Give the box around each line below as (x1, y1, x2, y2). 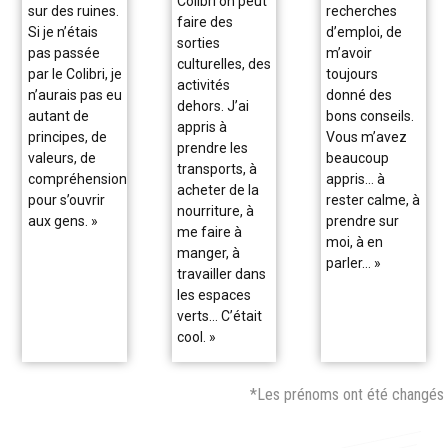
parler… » (326, 254, 385, 271)
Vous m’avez (326, 128, 408, 145)
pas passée (27, 44, 100, 61)
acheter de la (176, 181, 259, 198)
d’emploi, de (326, 23, 403, 40)
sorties (176, 34, 220, 51)
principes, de (27, 128, 107, 145)
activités (176, 76, 230, 93)
